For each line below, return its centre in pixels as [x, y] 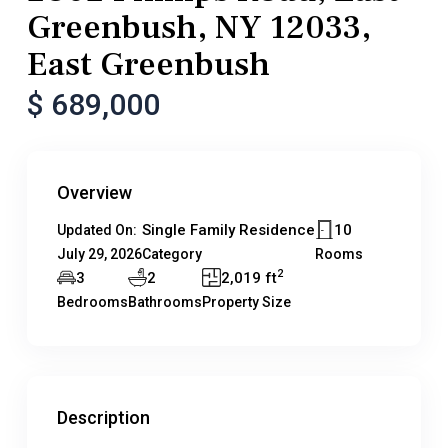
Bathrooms [165, 302]
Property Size [246, 302]
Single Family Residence [228, 230]
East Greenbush [148, 64]
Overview [94, 192]
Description [103, 417]
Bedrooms [92, 302]
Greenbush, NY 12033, [199, 27]
